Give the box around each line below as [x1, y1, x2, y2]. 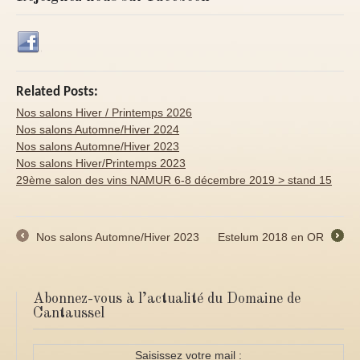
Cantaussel [33, 306, 104, 321]
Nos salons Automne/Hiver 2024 [16, 123, 179, 136]
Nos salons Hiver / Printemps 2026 [16, 106, 192, 119]
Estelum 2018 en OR [218, 231, 327, 243]
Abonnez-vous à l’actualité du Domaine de [33, 292, 301, 306]
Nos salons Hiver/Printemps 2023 [16, 157, 186, 170]
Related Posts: [16, 85, 98, 99]
